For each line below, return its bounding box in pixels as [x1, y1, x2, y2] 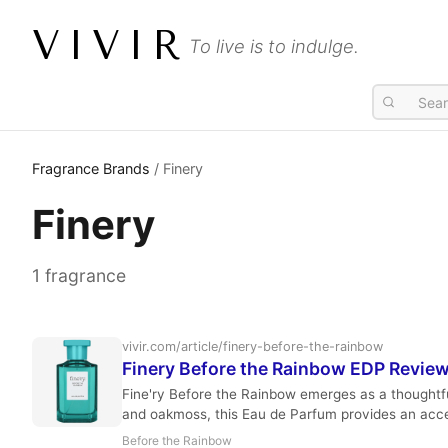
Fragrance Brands [32, 160, 150, 177]
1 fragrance [32, 265, 126, 286]
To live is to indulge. [189, 34, 359, 57]
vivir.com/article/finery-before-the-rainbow [122, 339, 383, 354]
